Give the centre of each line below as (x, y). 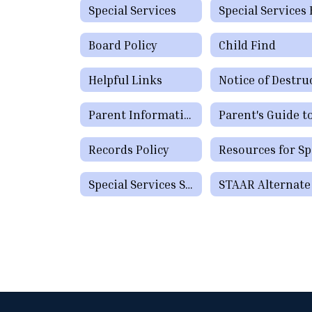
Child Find (248, 45)
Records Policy (129, 149)
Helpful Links (125, 79)
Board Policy (123, 45)
